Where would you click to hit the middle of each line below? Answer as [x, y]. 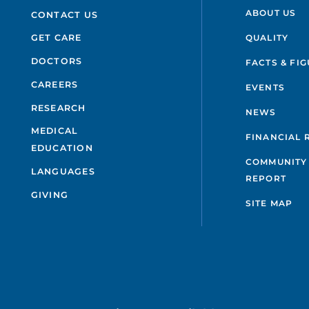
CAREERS [54, 84]
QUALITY [267, 38]
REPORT [266, 179]
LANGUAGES [63, 172]
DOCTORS [57, 61]
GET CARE [56, 38]
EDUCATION [62, 148]
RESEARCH [58, 108]
